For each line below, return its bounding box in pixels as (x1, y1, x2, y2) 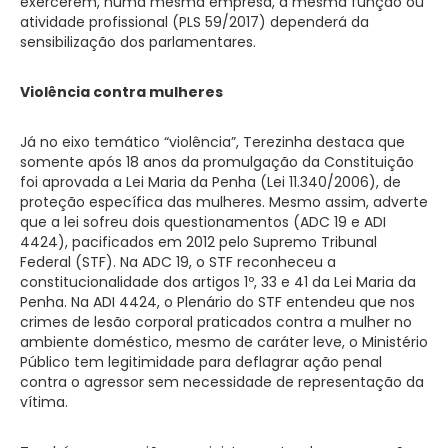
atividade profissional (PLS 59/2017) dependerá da (20, 11, 369, 32)
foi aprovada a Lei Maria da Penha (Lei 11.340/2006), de (20, 171, 401, 192)
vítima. (20, 391, 68, 412)
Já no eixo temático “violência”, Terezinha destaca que (20, 131, 405, 152)
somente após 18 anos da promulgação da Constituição (20, 151, 414, 172)
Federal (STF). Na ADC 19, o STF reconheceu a (20, 251, 336, 272)
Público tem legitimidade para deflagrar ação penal (20, 351, 382, 372)
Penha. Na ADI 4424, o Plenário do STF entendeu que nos (20, 291, 415, 312)
